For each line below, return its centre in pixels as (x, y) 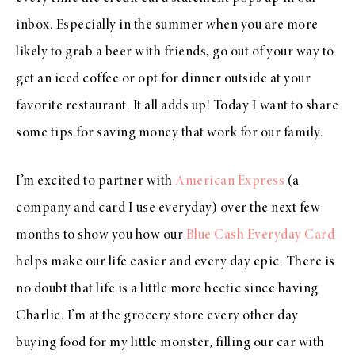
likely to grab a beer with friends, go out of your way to (175, 52)
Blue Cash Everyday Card (260, 235)
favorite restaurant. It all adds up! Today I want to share (177, 106)
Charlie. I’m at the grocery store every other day (157, 316)
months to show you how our (101, 235)
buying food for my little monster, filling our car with (170, 343)
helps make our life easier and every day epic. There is (176, 262)
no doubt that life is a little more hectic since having (167, 289)
